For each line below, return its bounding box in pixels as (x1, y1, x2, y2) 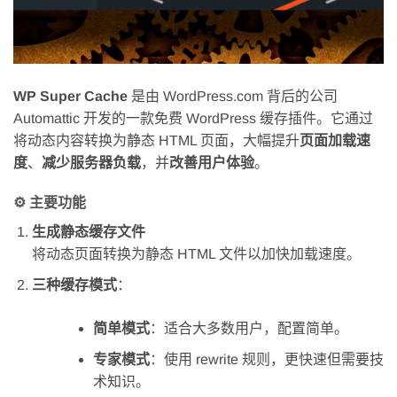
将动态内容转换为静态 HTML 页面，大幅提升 (13, 132, 300, 148)
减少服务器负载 (42, 154, 141, 170)
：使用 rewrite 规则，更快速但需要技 (149, 351, 384, 367)
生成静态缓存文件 (31, 224, 145, 240)
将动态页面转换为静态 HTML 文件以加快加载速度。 (31, 246, 361, 262)
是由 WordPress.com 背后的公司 (128, 88, 338, 104)
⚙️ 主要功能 (13, 195, 86, 211)
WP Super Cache (13, 88, 128, 104)
